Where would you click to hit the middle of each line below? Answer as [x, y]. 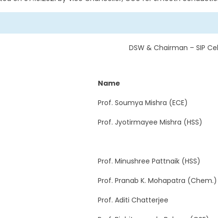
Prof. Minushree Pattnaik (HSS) [149, 161]
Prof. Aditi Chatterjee [133, 200]
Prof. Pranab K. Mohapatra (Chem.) [157, 180]
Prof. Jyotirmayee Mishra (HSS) [150, 122]
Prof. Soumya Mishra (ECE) [143, 102]
